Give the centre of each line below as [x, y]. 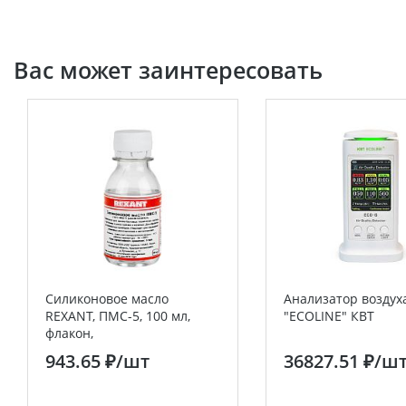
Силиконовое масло [107, 299]
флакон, [69, 333]
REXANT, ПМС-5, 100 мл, [118, 316]
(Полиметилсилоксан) [112, 350]
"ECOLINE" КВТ [329, 316]
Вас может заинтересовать [168, 70]
